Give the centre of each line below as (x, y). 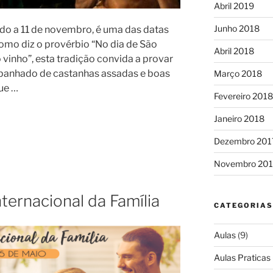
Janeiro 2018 (239, 118)
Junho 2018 (236, 28)
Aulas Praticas (242, 257)
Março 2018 (238, 73)
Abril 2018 (234, 51)
